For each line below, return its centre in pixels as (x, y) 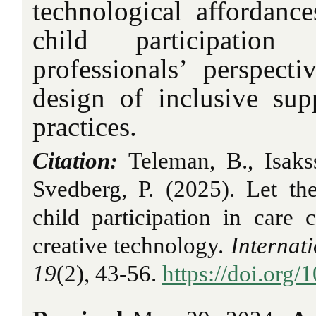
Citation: (75, 160)
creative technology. (132, 245)
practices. (85, 127)
